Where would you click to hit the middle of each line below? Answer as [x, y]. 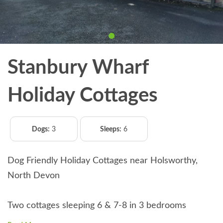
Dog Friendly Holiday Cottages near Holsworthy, [103, 161]
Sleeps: [111, 129]
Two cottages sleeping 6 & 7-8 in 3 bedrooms [97, 205]
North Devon [34, 175]
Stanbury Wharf [78, 67]
